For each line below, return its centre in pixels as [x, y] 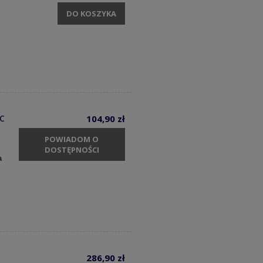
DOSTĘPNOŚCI [72, 150]
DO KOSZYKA [91, 13]
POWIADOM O [72, 139]
